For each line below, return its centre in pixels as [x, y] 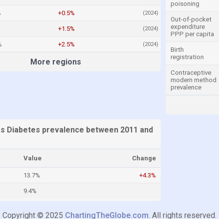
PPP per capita [192, 34]
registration [187, 57]
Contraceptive [191, 73]
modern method [194, 80]
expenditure [188, 27]
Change [144, 158]
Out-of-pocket [191, 19]
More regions [56, 62]
